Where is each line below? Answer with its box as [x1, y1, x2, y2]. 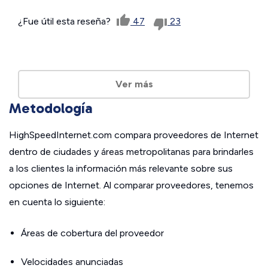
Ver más [115, 78, 153, 90]
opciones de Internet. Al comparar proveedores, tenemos [9, 179, 254, 191]
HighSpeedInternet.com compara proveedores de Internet [9, 129, 258, 141]
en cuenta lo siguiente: [9, 196, 105, 208]
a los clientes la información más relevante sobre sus [9, 163, 233, 175]
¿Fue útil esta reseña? [18, 16, 113, 28]
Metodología [9, 99, 93, 117]
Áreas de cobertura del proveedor [21, 227, 164, 239]
